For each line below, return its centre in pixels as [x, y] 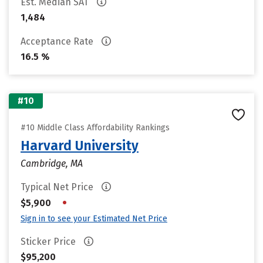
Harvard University [80, 146]
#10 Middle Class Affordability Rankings [95, 128]
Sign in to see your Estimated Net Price [94, 219]
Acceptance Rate [58, 41]
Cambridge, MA [52, 163]
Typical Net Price [58, 187]
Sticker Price [49, 242]
